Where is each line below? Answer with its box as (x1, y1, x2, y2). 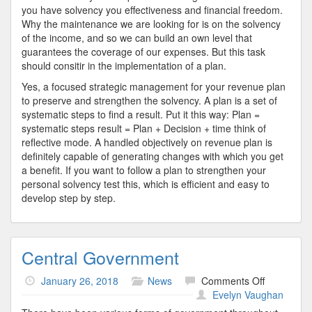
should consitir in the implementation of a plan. (22, 58, 226, 72)
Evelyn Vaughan (212, 288, 283, 302)
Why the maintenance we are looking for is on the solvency (22, 17, 281, 31)
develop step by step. (22, 191, 116, 205)
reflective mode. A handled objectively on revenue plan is (22, 135, 272, 149)
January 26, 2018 (41, 274, 118, 288)
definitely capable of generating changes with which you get (22, 149, 283, 163)
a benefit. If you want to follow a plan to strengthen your (22, 163, 266, 177)
